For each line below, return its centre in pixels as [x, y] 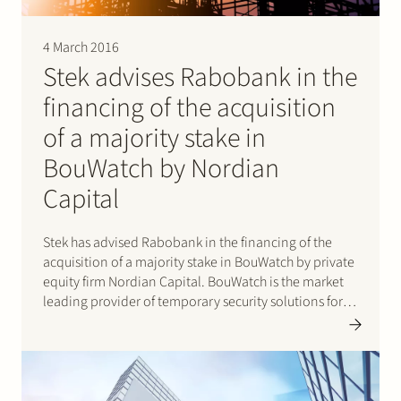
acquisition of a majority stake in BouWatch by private [199, 262]
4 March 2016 [81, 47]
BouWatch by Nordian [161, 168]
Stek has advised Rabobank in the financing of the [188, 242]
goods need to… [92, 360]
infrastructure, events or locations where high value [191, 341]
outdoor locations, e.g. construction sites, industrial [193, 321]
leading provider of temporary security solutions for [193, 301]
